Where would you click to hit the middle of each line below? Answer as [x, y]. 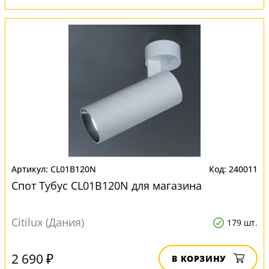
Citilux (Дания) [48, 222]
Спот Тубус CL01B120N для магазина [107, 186]
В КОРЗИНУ [199, 258]
